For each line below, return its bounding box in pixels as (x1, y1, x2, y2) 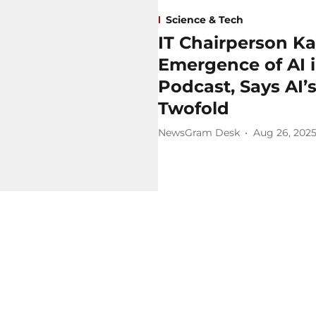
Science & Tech (166, 13, 243, 26)
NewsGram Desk (158, 126, 240, 140)
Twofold (158, 97, 229, 119)
